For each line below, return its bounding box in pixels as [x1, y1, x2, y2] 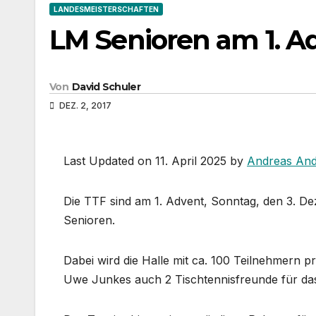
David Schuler [71, 80, 140, 93]
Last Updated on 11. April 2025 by [63, 153, 247, 168]
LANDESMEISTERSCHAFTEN [54, 5, 159, 14]
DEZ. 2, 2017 [57, 99, 111, 111]
